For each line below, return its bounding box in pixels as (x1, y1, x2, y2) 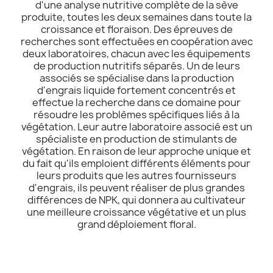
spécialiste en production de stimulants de (36, 132, 237, 146)
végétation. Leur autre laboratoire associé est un (21, 119, 252, 133)
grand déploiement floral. (77, 217, 196, 231)
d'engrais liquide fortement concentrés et (37, 83, 236, 97)
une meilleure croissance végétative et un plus (27, 205, 246, 219)
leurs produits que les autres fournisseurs (37, 168, 236, 182)
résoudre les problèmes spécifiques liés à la (34, 107, 239, 121)
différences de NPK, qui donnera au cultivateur (27, 193, 246, 207)
